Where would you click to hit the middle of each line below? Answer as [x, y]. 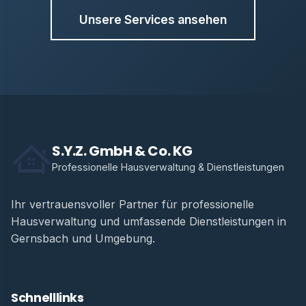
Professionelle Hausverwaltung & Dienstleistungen [168, 167]
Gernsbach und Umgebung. [83, 238]
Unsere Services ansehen [153, 19]
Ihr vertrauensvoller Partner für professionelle [133, 204]
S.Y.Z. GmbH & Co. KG [122, 151]
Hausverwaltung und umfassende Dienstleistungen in [149, 221]
